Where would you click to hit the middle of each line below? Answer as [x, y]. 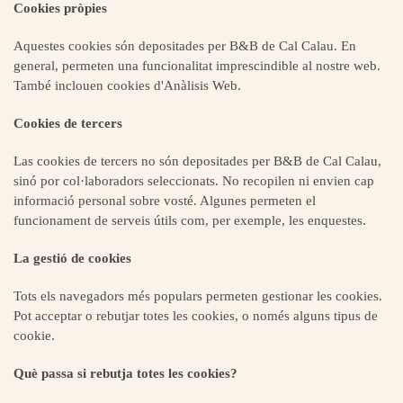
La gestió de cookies [72, 258]
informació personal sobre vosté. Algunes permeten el [165, 201]
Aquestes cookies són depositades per [121, 46]
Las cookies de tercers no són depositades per [143, 161]
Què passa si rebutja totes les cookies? [125, 373]
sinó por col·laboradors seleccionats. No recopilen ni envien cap [194, 181]
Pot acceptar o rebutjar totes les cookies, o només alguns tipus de [196, 316]
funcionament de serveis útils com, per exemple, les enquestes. [190, 220]
